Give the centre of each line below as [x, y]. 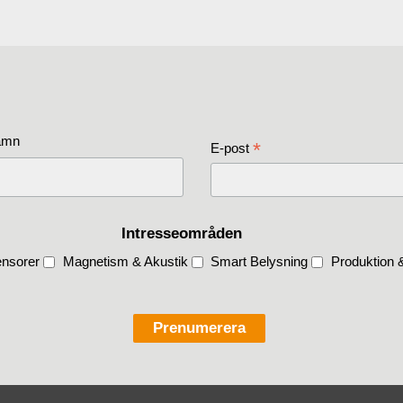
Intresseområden [182, 233]
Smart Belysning [259, 261]
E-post [232, 148]
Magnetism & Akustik [125, 261]
